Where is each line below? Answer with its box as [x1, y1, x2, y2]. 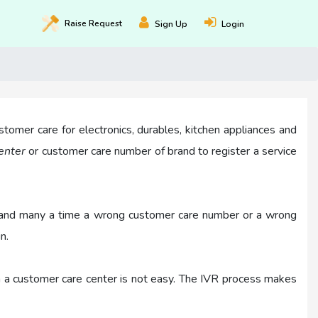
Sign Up [155, 18, 187, 30]
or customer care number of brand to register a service [26, 143, 297, 160]
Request [89, 17, 122, 29]
